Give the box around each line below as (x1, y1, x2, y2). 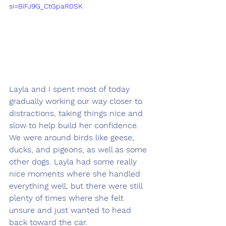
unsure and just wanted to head (9, 205, 134, 215)
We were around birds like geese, (9, 132, 137, 142)
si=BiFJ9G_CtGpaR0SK (9, 2, 83, 10)
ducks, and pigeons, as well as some (9, 144, 149, 154)
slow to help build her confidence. (9, 120, 141, 130)
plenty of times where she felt (9, 193, 126, 203)
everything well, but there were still (9, 181, 145, 191)
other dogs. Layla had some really (9, 156, 139, 166)
